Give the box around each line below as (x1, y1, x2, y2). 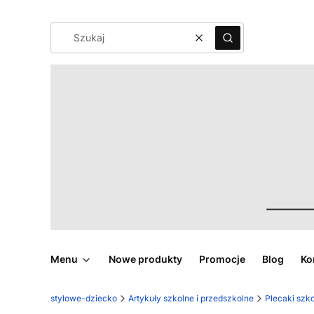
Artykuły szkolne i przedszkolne (128, 292, 254, 303)
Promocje (199, 252, 245, 265)
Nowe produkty (109, 252, 182, 265)
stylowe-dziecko (50, 292, 117, 303)
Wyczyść (198, 37, 240, 50)
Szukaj (226, 37, 258, 50)
